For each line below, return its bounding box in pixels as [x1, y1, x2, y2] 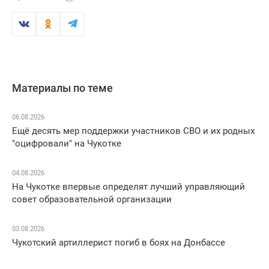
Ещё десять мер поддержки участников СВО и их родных [12, 125, 255, 137]
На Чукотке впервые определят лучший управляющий [12, 181, 245, 193]
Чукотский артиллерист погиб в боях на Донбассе [12, 237, 225, 249]
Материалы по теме [12, 82, 113, 95]
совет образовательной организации [12, 194, 172, 205]
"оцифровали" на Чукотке [12, 138, 121, 150]
